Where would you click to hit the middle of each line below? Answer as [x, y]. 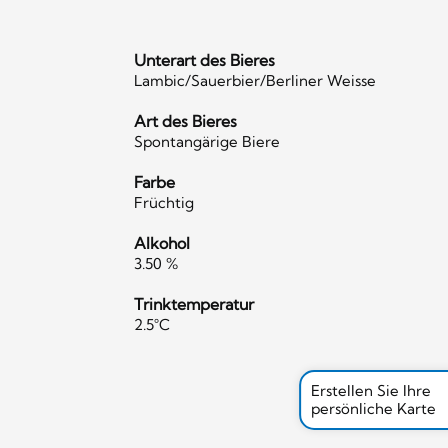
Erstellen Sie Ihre [371, 390]
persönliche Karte [374, 408]
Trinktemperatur [194, 304]
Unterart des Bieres [205, 59]
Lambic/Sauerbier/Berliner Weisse [255, 80]
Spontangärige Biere [207, 141]
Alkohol [162, 243]
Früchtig [164, 203]
